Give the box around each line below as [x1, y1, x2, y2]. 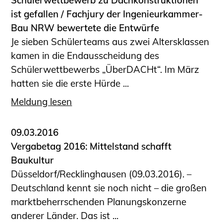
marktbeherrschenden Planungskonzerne [11, 195, 187, 208]
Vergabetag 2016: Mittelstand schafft [11, 140, 172, 152]
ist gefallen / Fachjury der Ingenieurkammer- [11, 8, 203, 20]
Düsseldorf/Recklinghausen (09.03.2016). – [11, 167, 192, 180]
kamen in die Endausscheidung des [11, 50, 160, 62]
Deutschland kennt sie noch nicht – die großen [11, 181, 207, 194]
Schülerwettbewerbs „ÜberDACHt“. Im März [11, 63, 200, 76]
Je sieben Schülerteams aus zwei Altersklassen [11, 36, 210, 48]
